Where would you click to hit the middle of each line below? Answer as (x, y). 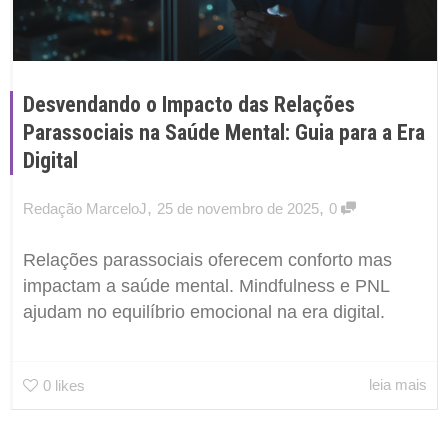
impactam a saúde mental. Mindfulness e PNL (206, 286)
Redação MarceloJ (85, 209)
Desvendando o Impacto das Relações (189, 105)
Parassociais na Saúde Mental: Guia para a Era (224, 133)
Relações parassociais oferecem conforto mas (207, 260)
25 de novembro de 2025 (238, 209)
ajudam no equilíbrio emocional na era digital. (204, 312)
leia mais (398, 384)
